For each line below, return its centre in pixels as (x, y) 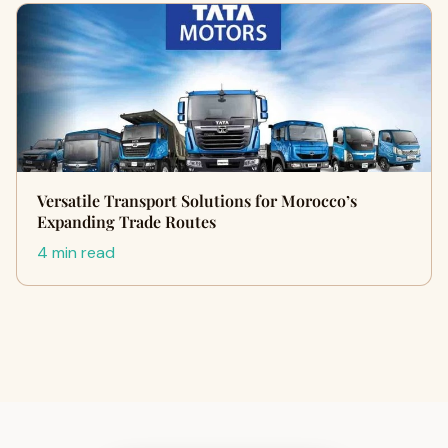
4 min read (76, 252)
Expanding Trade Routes (126, 221)
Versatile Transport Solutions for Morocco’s (197, 200)
